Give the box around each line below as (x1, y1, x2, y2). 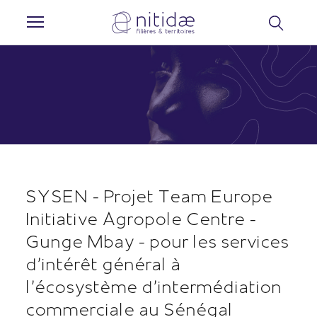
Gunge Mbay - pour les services (26, 229, 290, 252)
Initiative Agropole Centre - (26, 207, 258, 229)
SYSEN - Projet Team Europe (26, 184, 274, 207)
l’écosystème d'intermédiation (26, 275, 283, 297)
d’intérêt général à (26, 252, 182, 275)
